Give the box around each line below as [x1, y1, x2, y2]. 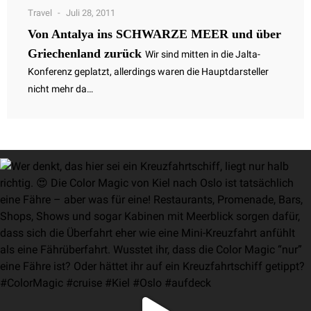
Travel [28, 7, 52, 18]
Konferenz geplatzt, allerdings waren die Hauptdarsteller [28, 65, 269, 77]
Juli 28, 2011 [66, 7, 115, 18]
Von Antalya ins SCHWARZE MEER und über [28, 26, 281, 41]
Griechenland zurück [28, 46, 142, 60]
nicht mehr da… [28, 83, 95, 94]
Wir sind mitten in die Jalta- [145, 48, 260, 60]
